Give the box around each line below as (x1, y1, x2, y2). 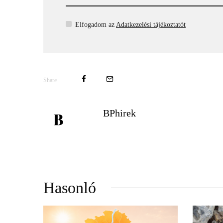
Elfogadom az (75, 20, 114, 28)
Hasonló (43, 178, 96, 197)
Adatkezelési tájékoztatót (116, 20, 186, 28)
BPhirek (103, 107, 136, 118)
